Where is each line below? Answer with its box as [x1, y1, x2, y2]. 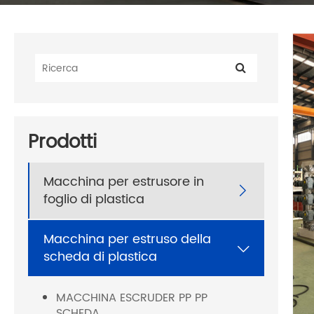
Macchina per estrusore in [43, 172, 204, 193]
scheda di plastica [43, 247, 157, 268]
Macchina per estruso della [43, 229, 211, 250]
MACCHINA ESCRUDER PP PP [56, 289, 207, 308]
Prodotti [28, 128, 97, 158]
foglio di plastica [43, 189, 144, 210]
